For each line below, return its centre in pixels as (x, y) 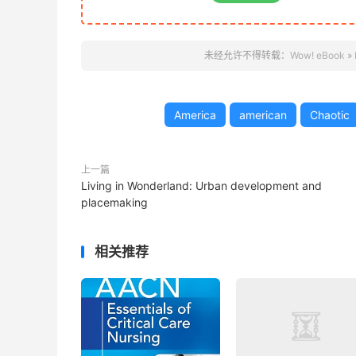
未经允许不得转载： (247, 55)
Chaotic (330, 114)
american (263, 114)
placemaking (114, 202)
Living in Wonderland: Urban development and (201, 185)
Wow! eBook (317, 55)
